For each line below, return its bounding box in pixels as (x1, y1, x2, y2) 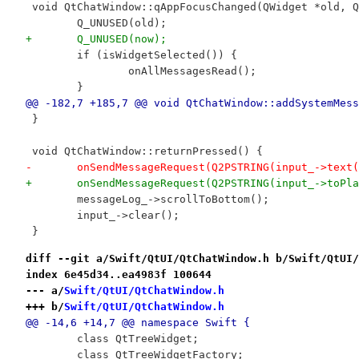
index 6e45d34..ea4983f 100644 (25, 268, 212, 280)
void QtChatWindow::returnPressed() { (25, 145, 263, 158)
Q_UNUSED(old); (76, 17, 167, 30)
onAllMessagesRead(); (127, 65, 256, 78)
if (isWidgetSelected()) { (76, 49, 237, 62)
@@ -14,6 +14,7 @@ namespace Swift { (25, 316, 250, 329)
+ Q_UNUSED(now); (76, 33, 167, 46)
